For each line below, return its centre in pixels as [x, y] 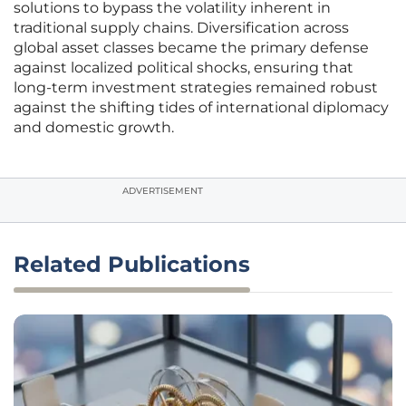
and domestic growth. [94, 128]
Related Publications [132, 265]
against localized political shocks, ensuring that [184, 68]
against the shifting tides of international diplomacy [201, 108]
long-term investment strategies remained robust [196, 88]
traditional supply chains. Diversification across [181, 28]
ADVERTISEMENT [163, 191]
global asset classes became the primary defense [191, 48]
